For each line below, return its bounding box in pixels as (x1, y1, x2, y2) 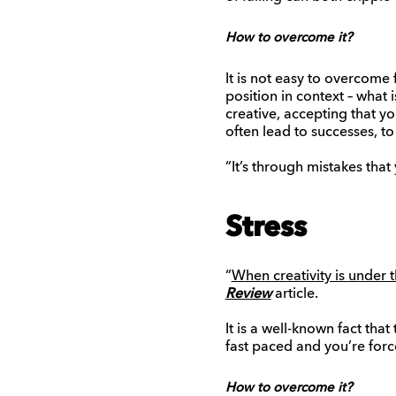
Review (225, 286, 271, 301)
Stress (225, 214, 307, 243)
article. (270, 286, 318, 301)
